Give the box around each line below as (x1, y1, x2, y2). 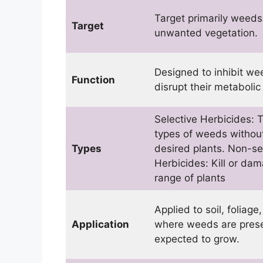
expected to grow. (154, 233, 240, 245)
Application (71, 218, 129, 231)
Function (71, 74, 115, 86)
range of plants (154, 172, 225, 184)
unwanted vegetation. (154, 27, 258, 39)
